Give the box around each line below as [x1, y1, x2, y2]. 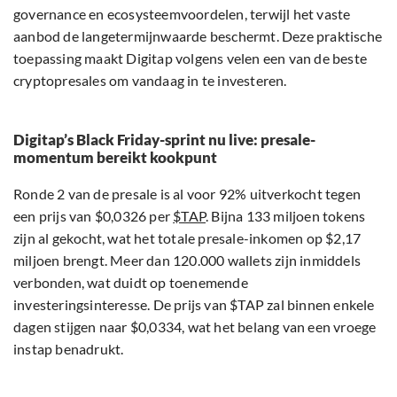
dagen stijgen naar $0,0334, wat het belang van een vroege [13, 146, 377, 164]
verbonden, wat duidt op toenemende [13, 102, 248, 120]
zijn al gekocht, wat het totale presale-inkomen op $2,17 [13, 58, 362, 75]
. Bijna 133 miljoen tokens [206, 35, 366, 53]
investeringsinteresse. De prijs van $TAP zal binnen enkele [13, 124, 375, 142]
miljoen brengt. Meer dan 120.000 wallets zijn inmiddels [13, 80, 362, 97]
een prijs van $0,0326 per [13, 35, 174, 53]
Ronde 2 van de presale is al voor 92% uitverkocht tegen [13, 13, 362, 31]
